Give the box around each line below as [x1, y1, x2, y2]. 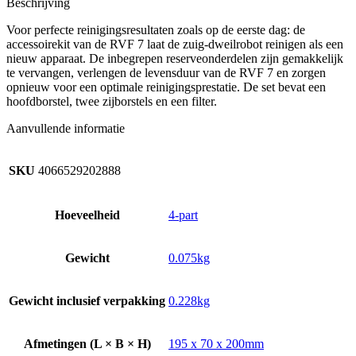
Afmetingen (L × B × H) [23, 336, 151, 350]
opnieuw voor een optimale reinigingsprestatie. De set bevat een [6, 79, 326, 94]
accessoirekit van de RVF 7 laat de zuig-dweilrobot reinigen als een [6, 37, 343, 51]
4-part [168, 207, 198, 222]
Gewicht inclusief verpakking [9, 293, 165, 308]
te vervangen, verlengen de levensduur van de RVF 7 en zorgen [6, 65, 326, 79]
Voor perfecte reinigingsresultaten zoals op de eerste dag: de [6, 22, 305, 37]
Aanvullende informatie [6, 121, 125, 135]
